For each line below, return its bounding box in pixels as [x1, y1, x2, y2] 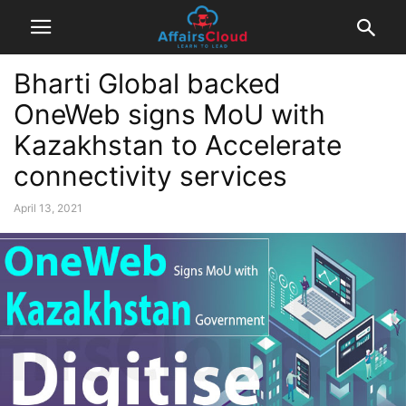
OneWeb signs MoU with [14, 98, 325, 130]
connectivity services [14, 159, 287, 192]
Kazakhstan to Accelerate [14, 129, 342, 161]
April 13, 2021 [14, 201, 82, 215]
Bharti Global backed [14, 67, 281, 100]
